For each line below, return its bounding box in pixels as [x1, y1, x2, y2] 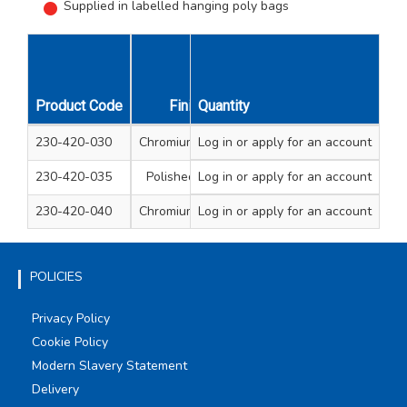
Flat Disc [253, 202, 303, 220]
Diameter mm [320, 96, 405, 114]
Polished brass [145, 167, 231, 185]
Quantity [198, 96, 250, 114]
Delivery [32, 380, 79, 398]
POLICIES [30, 267, 83, 285]
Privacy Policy [32, 309, 110, 327]
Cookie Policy [32, 333, 108, 351]
